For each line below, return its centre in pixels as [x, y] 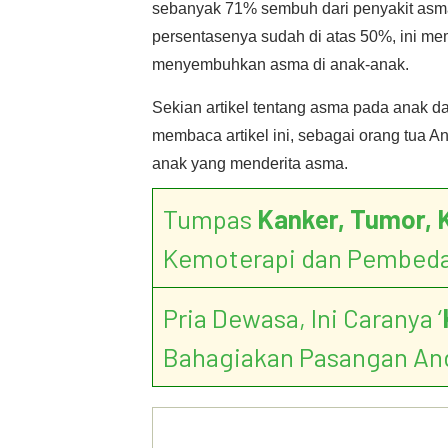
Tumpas [210, 218]
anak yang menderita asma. [250, 163]
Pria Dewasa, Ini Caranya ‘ [302, 317]
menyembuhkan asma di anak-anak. [280, 64]
